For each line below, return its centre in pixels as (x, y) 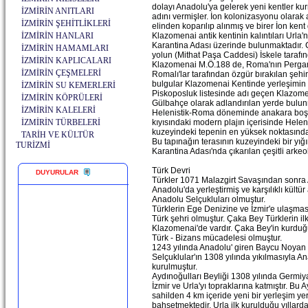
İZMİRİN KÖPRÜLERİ (62, 98)
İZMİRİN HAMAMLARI (65, 48)
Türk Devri (171, 170)
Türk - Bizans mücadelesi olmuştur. (217, 238)
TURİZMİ (33, 145)
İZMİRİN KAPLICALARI (66, 60)
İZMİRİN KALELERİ (58, 110)
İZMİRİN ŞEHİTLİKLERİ (66, 23)
